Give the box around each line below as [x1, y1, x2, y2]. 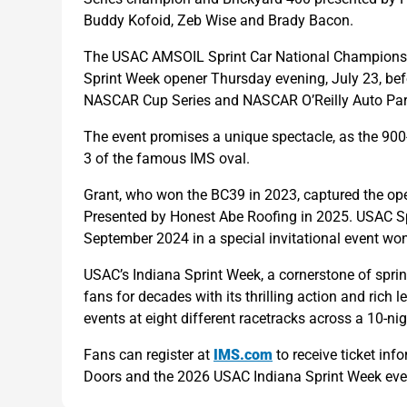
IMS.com [213, 345, 273, 363]
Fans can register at [84, 345, 213, 363]
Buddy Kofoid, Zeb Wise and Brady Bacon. [84, 11, 353, 29]
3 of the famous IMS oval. [84, 149, 250, 167]
